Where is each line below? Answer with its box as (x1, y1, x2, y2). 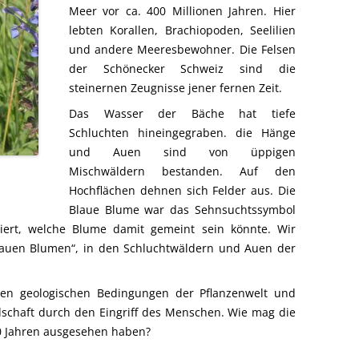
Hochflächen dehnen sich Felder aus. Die (69, 183, 296, 198)
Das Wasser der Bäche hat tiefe (69, 106, 296, 121)
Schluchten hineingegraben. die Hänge (69, 125, 296, 140)
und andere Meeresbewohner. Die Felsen (69, 42, 296, 57)
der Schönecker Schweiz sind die (69, 61, 296, 76)
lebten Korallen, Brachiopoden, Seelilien (69, 22, 296, 38)
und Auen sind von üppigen (69, 144, 296, 159)
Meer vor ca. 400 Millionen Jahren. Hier (69, 3, 296, 18)
